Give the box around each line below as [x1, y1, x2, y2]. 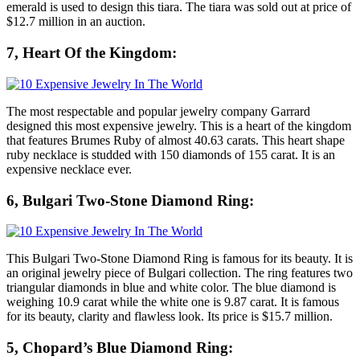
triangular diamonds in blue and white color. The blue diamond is [6, 280, 336, 295]
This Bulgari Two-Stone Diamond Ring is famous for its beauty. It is [6, 252, 353, 266]
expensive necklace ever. [6, 162, 132, 176]
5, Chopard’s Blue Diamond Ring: [6, 339, 233, 356]
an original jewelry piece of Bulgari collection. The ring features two [6, 266, 353, 280]
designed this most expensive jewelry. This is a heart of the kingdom [6, 118, 351, 133]
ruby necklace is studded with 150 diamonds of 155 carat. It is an [6, 147, 335, 162]
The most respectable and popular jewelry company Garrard [6, 104, 310, 118]
